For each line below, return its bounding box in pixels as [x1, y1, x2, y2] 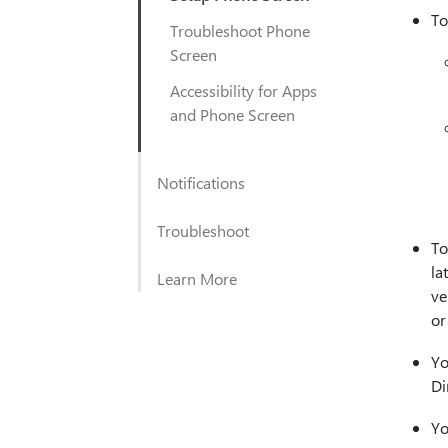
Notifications [157, 172, 245, 193]
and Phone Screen [170, 104, 295, 125]
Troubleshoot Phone [170, 20, 310, 41]
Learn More [157, 268, 237, 289]
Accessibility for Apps [170, 80, 317, 101]
